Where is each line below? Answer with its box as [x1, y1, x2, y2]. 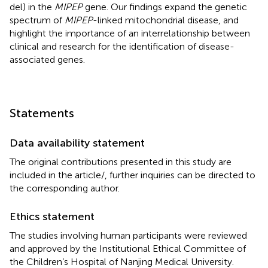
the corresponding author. [10, 182, 120, 194]
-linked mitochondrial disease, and [93, 14, 239, 26]
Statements [10, 105, 74, 120]
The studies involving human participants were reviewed [10, 229, 247, 241]
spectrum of [10, 14, 65, 26]
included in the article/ [10, 169, 105, 181]
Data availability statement [10, 136, 145, 150]
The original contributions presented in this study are [10, 156, 232, 167]
